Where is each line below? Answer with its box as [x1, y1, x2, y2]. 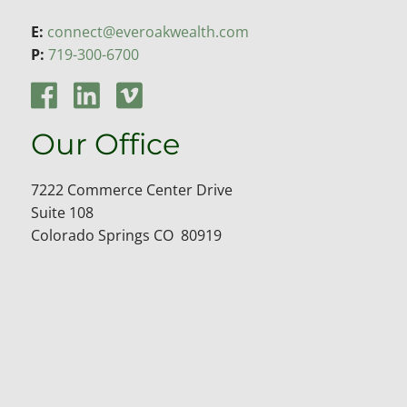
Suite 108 [31, 202, 94, 223]
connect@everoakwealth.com [47, 21, 250, 42]
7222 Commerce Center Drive [31, 179, 233, 200]
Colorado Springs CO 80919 [31, 224, 223, 245]
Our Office [31, 125, 181, 162]
